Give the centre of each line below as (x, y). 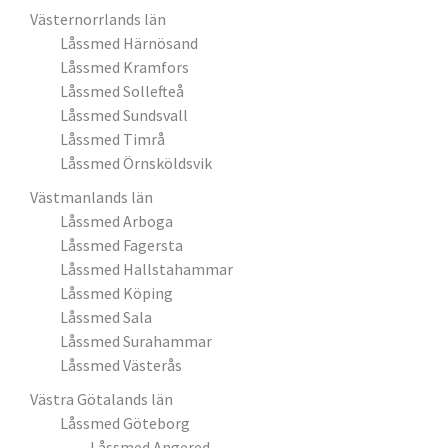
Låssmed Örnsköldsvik (136, 163)
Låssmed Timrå (112, 139)
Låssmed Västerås (121, 365)
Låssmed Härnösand (129, 43)
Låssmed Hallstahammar (146, 269)
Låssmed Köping (116, 293)
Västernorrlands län (98, 19)
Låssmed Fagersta (121, 245)
